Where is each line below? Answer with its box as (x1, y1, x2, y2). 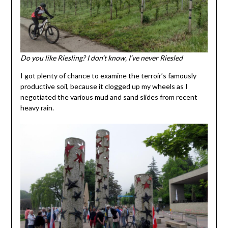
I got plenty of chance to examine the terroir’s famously (20, 71, 196, 80)
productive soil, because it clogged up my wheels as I (20, 82, 188, 91)
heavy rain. (20, 103, 54, 112)
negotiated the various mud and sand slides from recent (20, 93, 197, 102)
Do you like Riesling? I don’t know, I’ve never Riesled (20, 53, 183, 63)
